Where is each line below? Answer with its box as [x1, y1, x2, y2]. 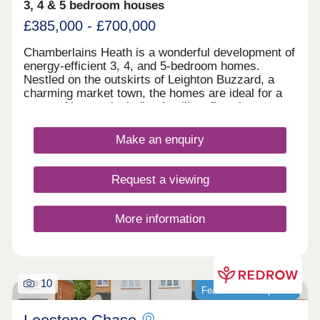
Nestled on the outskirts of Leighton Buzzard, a [24, 73, 275, 87]
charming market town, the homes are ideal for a [24, 86, 283, 101]
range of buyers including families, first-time [24, 100, 259, 114]
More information [115, 211, 205, 226]
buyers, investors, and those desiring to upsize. [24, 114, 278, 128]
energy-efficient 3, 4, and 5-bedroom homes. [24, 59, 261, 74]
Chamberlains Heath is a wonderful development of [24, 46, 296, 60]
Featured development [201, 284, 294, 296]
